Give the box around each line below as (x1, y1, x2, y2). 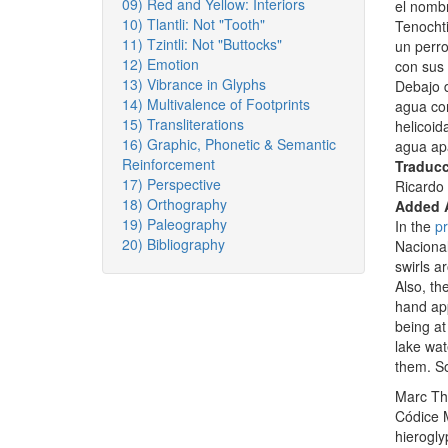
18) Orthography (122, 194, 227, 214)
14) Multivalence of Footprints (122, 94, 310, 114)
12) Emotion (122, 54, 199, 74)
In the (394, 216, 435, 236)
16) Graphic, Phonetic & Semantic (122, 134, 336, 154)
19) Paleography (122, 214, 227, 234)
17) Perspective (122, 174, 221, 194)
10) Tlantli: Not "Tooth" (122, 14, 265, 34)
